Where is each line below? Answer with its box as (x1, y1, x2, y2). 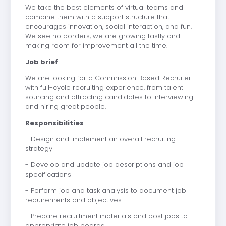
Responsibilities (25, 118, 84, 128)
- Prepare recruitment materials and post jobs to (25, 211, 188, 221)
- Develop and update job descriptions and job (25, 159, 184, 169)
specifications (25, 169, 71, 179)
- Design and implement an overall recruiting (25, 134, 176, 144)
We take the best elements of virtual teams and (25, 2, 183, 12)
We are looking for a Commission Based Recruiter (25, 73, 191, 83)
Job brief (25, 56, 58, 67)
